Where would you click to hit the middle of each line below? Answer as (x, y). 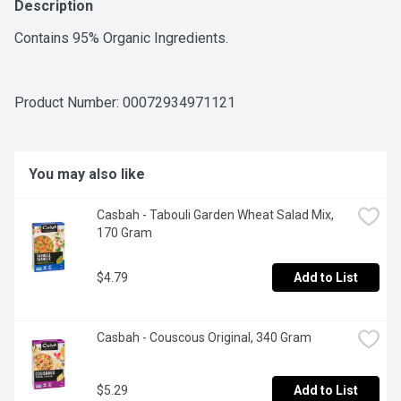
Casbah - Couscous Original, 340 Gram (204, 338)
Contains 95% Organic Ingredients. (121, 38)
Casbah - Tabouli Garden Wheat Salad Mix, (215, 215)
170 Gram (124, 233)
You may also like (87, 175)
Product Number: (68, 103)
